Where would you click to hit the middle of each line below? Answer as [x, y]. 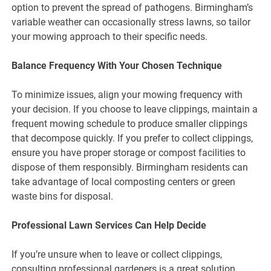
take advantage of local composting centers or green [124, 181]
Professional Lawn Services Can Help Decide [109, 225]
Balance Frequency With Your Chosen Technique [117, 65]
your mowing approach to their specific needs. [110, 36]
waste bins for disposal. [63, 196]
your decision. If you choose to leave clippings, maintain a [135, 109]
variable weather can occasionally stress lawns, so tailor [131, 22]
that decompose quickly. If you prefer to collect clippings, [132, 138]
